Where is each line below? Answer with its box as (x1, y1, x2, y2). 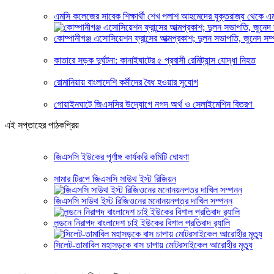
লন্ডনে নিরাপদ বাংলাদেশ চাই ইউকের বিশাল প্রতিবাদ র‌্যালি (54, 217, 230, 228)
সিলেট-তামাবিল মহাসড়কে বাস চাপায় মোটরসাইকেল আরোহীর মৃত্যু (54, 239, 253, 250)
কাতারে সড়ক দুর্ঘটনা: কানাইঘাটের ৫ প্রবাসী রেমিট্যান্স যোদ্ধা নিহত (54, 54, 256, 65)
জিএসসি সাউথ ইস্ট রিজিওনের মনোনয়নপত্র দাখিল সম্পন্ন (54, 195, 232, 206)
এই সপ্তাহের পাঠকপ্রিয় (5, 119, 79, 130)
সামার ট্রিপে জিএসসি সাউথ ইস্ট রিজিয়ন (54, 173, 176, 184)
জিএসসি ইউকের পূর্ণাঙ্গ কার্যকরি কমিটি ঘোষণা (54, 151, 189, 162)
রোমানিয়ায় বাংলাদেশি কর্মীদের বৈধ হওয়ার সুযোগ (54, 76, 198, 87)
